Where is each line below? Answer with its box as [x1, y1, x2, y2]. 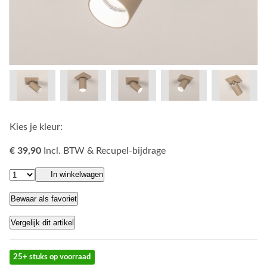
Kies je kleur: [10, 122, 63, 132]
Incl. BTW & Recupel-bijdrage [44, 145, 166, 156]
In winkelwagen [51, 169, 103, 179]
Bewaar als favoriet [11, 194, 77, 203]
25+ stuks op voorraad [13, 253, 91, 260]
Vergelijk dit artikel [11, 218, 74, 227]
